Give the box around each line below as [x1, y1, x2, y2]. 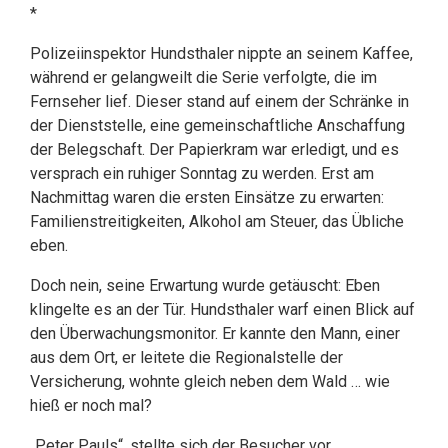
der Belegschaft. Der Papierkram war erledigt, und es [30, 140, 399, 159]
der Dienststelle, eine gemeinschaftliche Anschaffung [30, 116, 405, 135]
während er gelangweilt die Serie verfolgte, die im [30, 68, 377, 87]
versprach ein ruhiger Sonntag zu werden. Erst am [30, 164, 374, 183]
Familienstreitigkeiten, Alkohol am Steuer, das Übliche [30, 212, 404, 231]
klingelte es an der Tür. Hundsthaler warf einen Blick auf [30, 300, 415, 319]
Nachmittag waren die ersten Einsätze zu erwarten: [30, 188, 384, 207]
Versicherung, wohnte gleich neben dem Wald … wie [30, 372, 390, 391]
